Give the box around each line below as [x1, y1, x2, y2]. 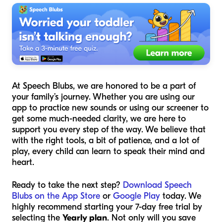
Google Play [113, 191, 160, 202]
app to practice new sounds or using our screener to [12, 103, 209, 113]
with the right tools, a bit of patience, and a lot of [12, 135, 199, 146]
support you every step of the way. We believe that [12, 124, 206, 135]
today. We [160, 191, 201, 202]
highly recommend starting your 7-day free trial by [12, 202, 202, 213]
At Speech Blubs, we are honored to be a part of [12, 81, 196, 92]
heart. [12, 157, 34, 168]
